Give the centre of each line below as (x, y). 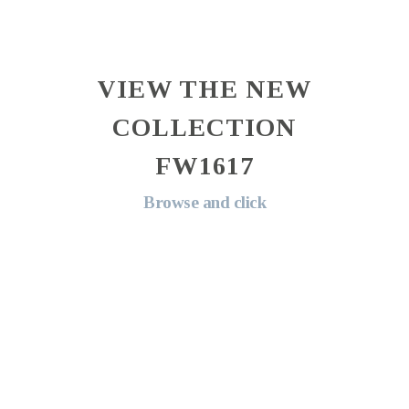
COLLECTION (204, 127)
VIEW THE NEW (204, 89)
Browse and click (204, 202)
